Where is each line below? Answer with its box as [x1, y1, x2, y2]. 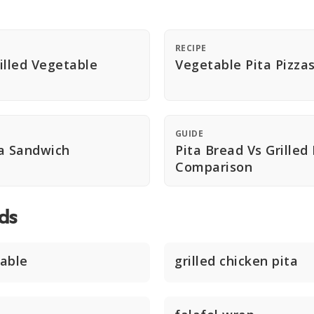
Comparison [175, 158, 252, 175]
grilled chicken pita [175, 252, 298, 269]
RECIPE [175, 42, 207, 54]
